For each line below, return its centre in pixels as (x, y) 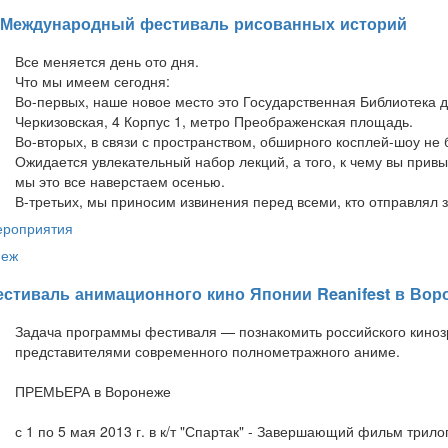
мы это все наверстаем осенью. (120, 181)
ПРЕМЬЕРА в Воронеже (93, 390)
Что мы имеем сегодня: (92, 81)
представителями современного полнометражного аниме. (207, 350)
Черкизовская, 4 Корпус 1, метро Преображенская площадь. (214, 121)
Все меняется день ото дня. (107, 61)
